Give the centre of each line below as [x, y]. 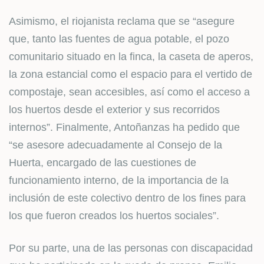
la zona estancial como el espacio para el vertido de [131, 74]
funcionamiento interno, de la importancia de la [119, 180]
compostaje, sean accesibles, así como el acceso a [129, 92]
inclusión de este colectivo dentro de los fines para [127, 198]
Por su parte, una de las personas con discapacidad [131, 248]
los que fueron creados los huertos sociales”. [114, 216]
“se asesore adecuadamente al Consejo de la [115, 145]
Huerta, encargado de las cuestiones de [103, 163]
